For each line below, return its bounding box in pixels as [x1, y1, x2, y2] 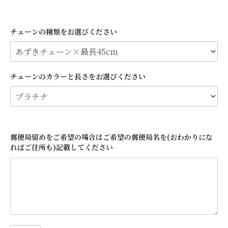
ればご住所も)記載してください [10, 142, 113, 152]
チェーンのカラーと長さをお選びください [10, 71, 146, 81]
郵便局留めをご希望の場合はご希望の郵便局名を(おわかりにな [10, 132, 213, 142]
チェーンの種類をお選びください [10, 26, 117, 37]
